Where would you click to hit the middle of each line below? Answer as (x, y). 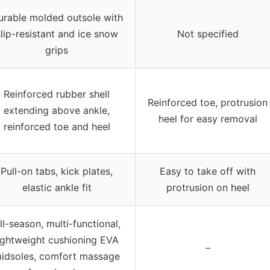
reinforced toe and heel (57, 126)
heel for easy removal (208, 118)
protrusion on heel (208, 187)
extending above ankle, (57, 110)
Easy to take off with (208, 171)
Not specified (208, 33)
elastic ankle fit (57, 187)
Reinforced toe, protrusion (208, 102)
